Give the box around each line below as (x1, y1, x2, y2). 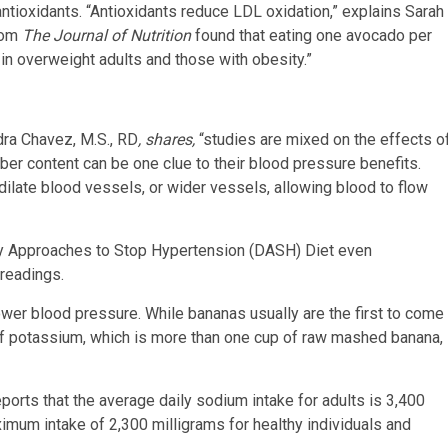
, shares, (138, 129, 195, 149)
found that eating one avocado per (191, 25, 432, 45)
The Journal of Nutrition (22, 25, 191, 45)
